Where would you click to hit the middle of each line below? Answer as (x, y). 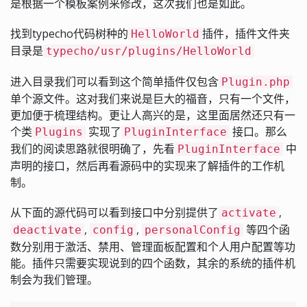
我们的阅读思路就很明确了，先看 (93, 148)
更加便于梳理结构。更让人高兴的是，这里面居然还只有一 (153, 115)
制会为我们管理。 (54, 279)
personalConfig (193, 230)
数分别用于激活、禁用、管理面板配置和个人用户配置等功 (153, 246)
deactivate (47, 230)
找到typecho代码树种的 (69, 33)
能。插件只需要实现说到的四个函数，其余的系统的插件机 (153, 263)
